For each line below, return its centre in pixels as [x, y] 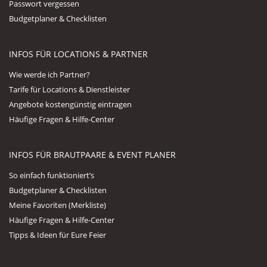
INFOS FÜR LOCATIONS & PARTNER [78, 54]
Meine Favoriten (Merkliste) [58, 205]
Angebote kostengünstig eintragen [70, 104]
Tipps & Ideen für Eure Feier [58, 235]
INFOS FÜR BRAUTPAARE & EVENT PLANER [92, 154]
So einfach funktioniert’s [52, 175]
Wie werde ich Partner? [49, 74]
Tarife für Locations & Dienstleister [69, 89]
